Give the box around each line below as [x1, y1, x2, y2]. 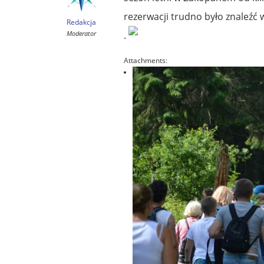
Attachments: [124, 55, 167, 65]
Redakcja [66, 16, 96, 27]
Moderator [66, 28, 96, 38]
